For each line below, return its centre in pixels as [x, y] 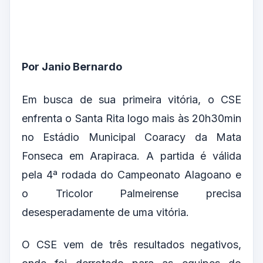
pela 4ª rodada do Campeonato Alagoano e [131, 174]
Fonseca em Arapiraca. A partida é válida [131, 156]
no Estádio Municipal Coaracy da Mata [131, 137]
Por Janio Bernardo [72, 67]
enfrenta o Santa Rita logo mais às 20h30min [131, 118]
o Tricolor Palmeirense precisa [131, 193]
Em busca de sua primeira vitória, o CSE [131, 99]
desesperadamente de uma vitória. [105, 212]
